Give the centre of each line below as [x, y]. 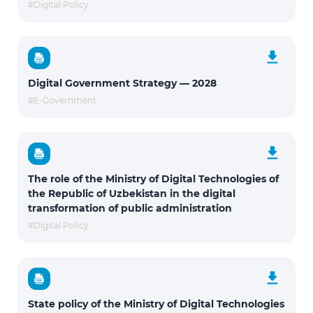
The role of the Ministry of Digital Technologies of [153, 179]
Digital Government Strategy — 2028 [122, 83]
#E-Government [62, 100]
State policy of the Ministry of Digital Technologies [156, 304]
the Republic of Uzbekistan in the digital [132, 194]
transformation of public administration [130, 208]
